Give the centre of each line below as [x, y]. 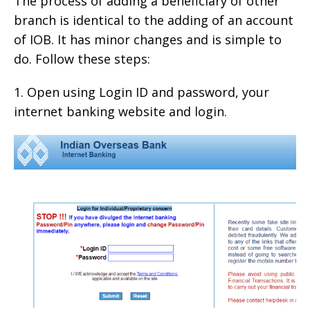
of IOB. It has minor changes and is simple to [148, 40]
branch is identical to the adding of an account [154, 20]
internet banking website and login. [120, 112]
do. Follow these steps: [82, 59]
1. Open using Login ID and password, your [142, 92]
